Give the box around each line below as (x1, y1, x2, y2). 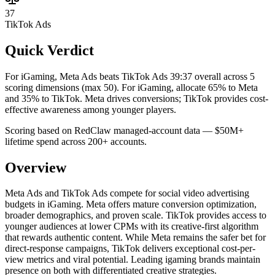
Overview (5, 159, 66, 176)
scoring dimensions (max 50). (5, 82, 119, 93)
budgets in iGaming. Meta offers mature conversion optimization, (5, 199, 257, 210)
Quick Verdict (5, 42, 94, 58)
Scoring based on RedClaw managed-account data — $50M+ (5, 125, 244, 136)
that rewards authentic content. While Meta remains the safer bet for (5, 232, 266, 243)
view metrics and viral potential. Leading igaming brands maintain (5, 254, 260, 265)
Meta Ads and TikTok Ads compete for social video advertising (5, 188, 249, 199)
